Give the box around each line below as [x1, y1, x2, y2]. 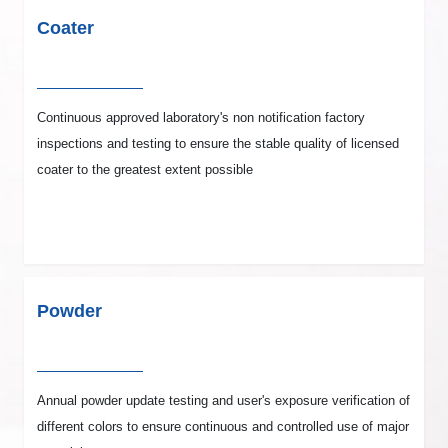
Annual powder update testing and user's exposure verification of [37, 393, 411, 409]
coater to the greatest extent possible [37, 162, 254, 178]
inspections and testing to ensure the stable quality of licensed [37, 136, 400, 152]
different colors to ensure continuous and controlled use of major [37, 419, 410, 435]
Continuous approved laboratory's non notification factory [37, 110, 366, 126]
